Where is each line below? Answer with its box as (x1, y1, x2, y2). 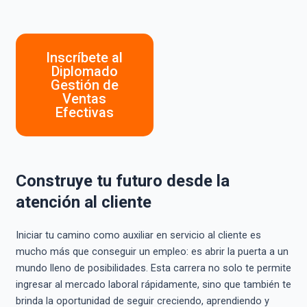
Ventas (62, 90, 107, 107)
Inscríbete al (46, 49, 123, 66)
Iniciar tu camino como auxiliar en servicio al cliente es (15, 228, 261, 241)
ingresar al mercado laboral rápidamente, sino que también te (15, 278, 291, 291)
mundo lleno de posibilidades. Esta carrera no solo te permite (15, 261, 291, 274)
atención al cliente (15, 192, 151, 212)
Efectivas (55, 103, 114, 121)
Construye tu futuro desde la (15, 171, 230, 191)
